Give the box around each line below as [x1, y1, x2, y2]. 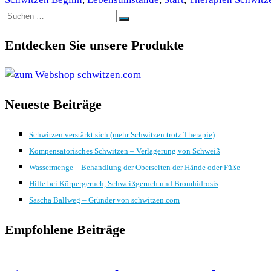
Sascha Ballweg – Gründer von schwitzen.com [29, 195, 180, 205]
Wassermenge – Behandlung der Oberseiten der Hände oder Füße [29, 163, 240, 172]
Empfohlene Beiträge [5, 223, 125, 238]
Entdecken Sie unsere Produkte [5, 38, 184, 53]
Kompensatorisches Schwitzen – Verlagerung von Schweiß [29, 146, 220, 156]
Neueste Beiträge [5, 97, 102, 113]
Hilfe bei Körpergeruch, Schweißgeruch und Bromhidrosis [29, 179, 218, 189]
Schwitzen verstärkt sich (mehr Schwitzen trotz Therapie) [29, 130, 215, 140]
